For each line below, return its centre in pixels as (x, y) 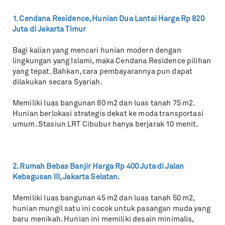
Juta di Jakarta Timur (49, 30)
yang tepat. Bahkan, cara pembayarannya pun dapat (103, 72)
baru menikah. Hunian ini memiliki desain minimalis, (103, 220)
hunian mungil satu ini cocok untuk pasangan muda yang (111, 209)
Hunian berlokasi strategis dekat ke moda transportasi (108, 114)
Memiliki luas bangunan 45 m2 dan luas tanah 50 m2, (104, 199)
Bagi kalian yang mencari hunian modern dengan (97, 51)
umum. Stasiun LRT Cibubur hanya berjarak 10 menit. (105, 125)
